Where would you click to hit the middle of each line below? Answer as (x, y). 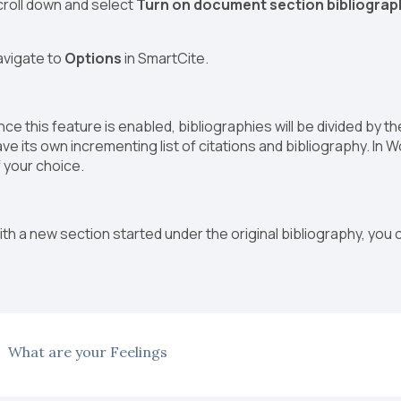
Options (94, 58)
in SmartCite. (166, 58)
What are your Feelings (88, 352)
